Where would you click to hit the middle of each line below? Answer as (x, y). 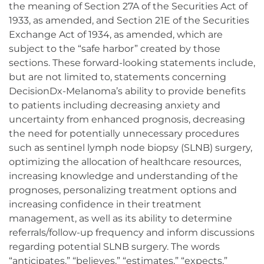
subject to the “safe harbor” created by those (115, 49)
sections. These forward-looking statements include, (132, 63)
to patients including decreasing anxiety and (115, 105)
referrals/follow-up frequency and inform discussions (132, 233)
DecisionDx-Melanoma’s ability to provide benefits (127, 91)
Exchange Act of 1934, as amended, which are (116, 35)
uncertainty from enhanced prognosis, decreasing (127, 120)
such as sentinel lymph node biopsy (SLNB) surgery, (131, 148)
